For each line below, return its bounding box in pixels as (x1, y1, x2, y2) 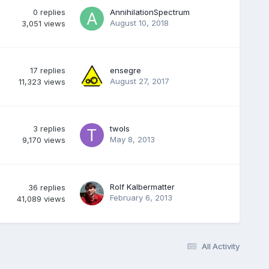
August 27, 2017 (109, 76, 169, 86)
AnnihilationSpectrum (109, 7, 190, 17)
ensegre (109, 65, 141, 75)
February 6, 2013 (109, 192, 172, 202)
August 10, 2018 (109, 17, 169, 28)
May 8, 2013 (109, 134, 155, 144)
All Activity (202, 241, 240, 251)
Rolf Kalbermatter (109, 181, 175, 192)
